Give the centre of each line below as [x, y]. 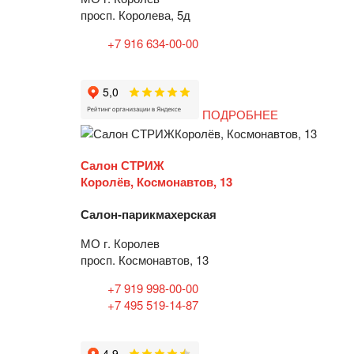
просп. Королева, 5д [136, 15]
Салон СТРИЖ [122, 165]
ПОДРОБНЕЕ [240, 115]
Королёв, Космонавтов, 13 [156, 181]
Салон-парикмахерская [149, 214]
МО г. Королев [120, 243]
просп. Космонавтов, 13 [145, 259]
